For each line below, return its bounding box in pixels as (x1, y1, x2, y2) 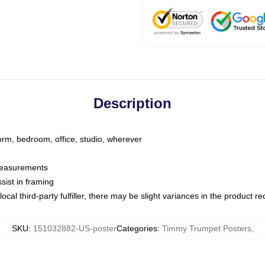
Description (93, 95, 172, 111)
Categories (116, 224, 157, 233)
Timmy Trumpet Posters (161, 224, 251, 233)
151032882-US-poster (33, 224, 117, 233)
